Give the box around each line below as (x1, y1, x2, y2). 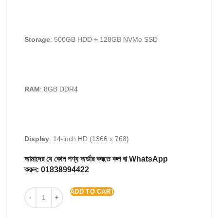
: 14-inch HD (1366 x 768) (49, 135, 129, 143)
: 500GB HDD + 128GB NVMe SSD (50, 36, 158, 43)
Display (24, 135, 49, 143)
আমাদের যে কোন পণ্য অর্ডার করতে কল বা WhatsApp (24, 155, 168, 163)
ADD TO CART (70, 188, 115, 195)
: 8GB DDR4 (40, 85, 78, 93)
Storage (24, 36, 50, 43)
